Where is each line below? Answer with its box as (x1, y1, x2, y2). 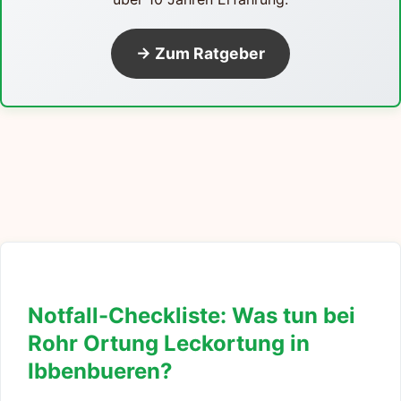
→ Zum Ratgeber (136, 43, 265, 63)
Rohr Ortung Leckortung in (28, 329, 310, 356)
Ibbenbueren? (28, 357, 173, 384)
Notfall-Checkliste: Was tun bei (28, 302, 355, 328)
